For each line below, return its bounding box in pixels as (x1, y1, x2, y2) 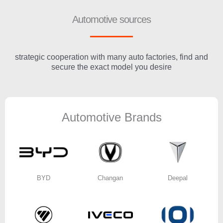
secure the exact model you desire (51, 63, 172, 72)
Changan (98, 174, 123, 182)
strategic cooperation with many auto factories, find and (15, 53, 208, 62)
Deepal (167, 174, 188, 182)
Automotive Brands (61, 111, 162, 124)
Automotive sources (72, 14, 151, 25)
